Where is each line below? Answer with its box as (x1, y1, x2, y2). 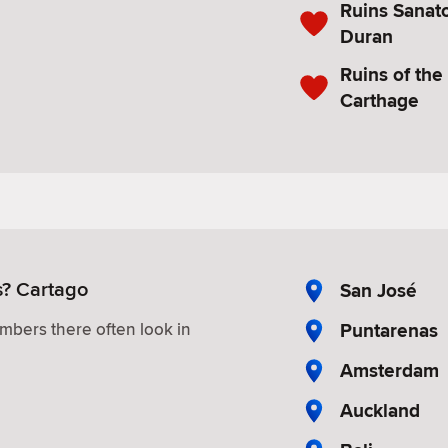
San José (340, 276, 417, 304)
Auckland (340, 396, 420, 424)
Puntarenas (340, 316, 438, 344)
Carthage (340, 86, 419, 114)
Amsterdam (340, 356, 439, 384)
